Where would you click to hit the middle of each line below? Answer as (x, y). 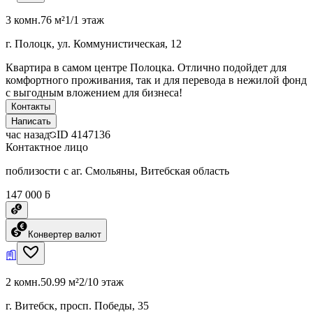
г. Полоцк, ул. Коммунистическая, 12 (94, 43)
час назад (28, 134)
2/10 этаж (101, 282)
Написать (31, 121)
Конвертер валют (65, 234)
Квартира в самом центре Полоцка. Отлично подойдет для (146, 67)
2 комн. (23, 282)
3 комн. (23, 20)
